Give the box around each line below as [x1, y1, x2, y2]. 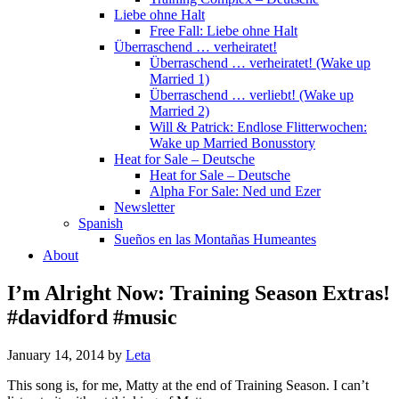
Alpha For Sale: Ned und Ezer [150, 183, 321, 199]
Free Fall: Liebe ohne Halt [150, 23, 297, 38]
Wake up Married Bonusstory [150, 135, 315, 151]
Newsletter [114, 199, 175, 215]
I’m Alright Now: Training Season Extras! [7, 281, 390, 305]
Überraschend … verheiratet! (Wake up [150, 55, 370, 70]
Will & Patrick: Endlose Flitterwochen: [150, 119, 367, 134]
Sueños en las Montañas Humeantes [114, 232, 316, 247]
